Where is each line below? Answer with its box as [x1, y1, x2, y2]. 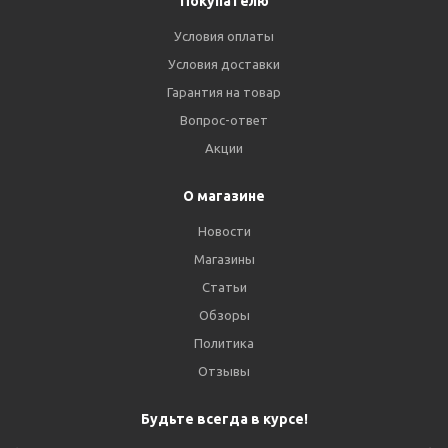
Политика [194, 336, 254, 350]
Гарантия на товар [167, 85, 281, 99]
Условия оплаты [174, 29, 274, 43]
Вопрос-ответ [180, 113, 268, 127]
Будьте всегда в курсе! [140, 411, 308, 427]
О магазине [183, 188, 265, 204]
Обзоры [198, 308, 250, 322]
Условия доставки [168, 57, 280, 71]
